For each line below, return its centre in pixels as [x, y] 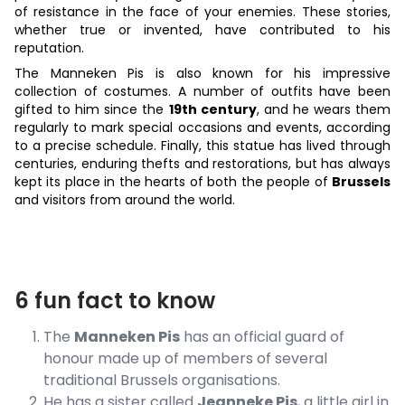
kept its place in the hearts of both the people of [173, 182]
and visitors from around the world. [125, 200]
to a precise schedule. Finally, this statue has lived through [202, 146]
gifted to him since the [92, 110]
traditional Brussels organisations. [162, 381]
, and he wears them [324, 110]
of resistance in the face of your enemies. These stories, [202, 12]
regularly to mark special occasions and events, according [202, 128]
